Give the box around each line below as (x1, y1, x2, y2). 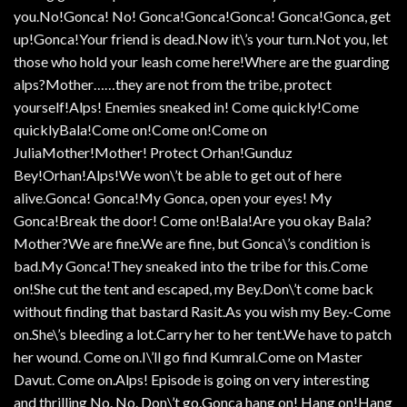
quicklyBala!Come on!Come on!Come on (14, 120, 267, 138)
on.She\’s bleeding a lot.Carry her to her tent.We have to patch (14, 324, 392, 342)
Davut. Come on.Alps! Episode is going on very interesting (14, 370, 370, 388)
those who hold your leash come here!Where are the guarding (14, 52, 390, 70)
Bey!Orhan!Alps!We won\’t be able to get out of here (14, 165, 342, 184)
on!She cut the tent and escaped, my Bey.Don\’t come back (14, 279, 373, 297)
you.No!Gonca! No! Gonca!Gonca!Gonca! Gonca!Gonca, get (14, 6, 391, 25)
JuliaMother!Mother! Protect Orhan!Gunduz (14, 143, 293, 161)
